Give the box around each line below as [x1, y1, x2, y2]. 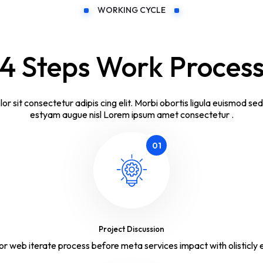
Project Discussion [99, 224, 164, 234]
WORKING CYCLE [97, 5, 166, 16]
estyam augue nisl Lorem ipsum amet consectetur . [29, 109, 234, 121]
